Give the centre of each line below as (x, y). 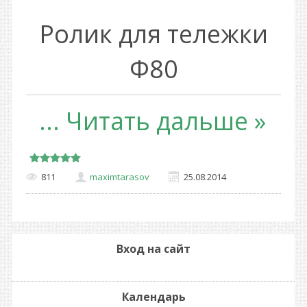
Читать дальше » (166, 121)
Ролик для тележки (153, 34)
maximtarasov (120, 176)
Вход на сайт (153, 249)
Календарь (153, 297)
